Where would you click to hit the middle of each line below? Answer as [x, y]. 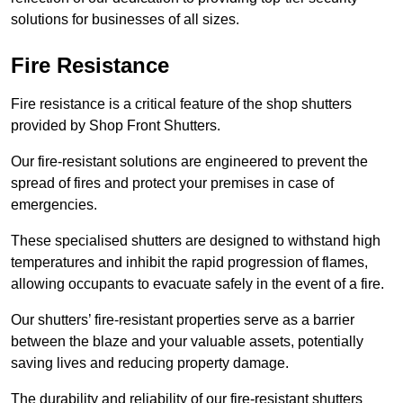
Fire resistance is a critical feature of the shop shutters [181, 103]
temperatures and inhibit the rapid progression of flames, [189, 262]
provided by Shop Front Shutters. [117, 125]
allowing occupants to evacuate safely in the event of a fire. [199, 283]
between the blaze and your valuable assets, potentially [187, 341]
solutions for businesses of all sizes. [125, 19]
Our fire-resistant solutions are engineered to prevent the [189, 161]
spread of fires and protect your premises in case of [172, 183]
